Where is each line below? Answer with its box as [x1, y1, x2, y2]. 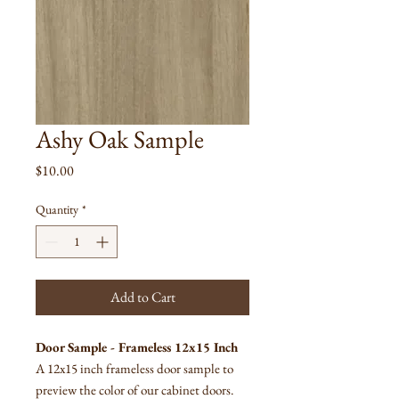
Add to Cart [110, 288, 175, 306]
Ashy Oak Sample [36, 123, 204, 155]
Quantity [36, 201, 78, 217]
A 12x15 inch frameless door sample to [36, 360, 233, 377]
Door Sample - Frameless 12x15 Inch [36, 338, 238, 355]
